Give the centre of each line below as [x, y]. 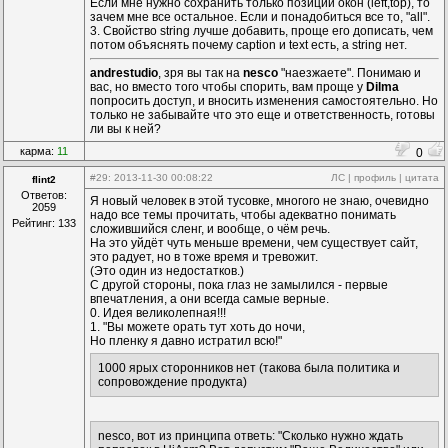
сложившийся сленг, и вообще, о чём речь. [210, 229]
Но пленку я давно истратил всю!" [186, 341]
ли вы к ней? [125, 129]
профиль [375, 177]
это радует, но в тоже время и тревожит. [204, 257]
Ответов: [44, 195]
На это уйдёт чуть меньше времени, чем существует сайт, [254, 243]
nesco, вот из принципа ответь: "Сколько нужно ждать [250, 436]
